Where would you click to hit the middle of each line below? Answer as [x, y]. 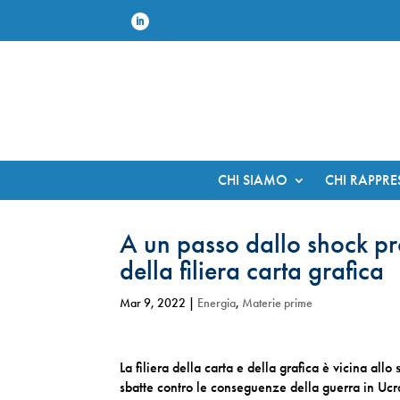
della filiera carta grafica [252, 271]
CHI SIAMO [252, 180]
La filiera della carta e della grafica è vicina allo [258, 367]
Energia [217, 303]
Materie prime [278, 303]
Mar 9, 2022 [153, 303]
